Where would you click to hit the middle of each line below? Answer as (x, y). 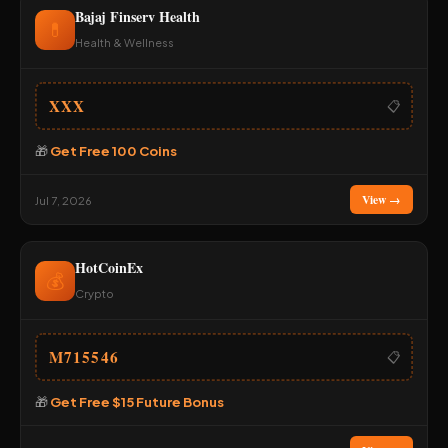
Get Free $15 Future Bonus (137, 401)
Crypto (94, 293)
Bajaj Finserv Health (137, 16)
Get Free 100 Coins (113, 150)
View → (381, 199)
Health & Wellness (124, 42)
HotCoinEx (109, 267)
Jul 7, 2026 (63, 199)
